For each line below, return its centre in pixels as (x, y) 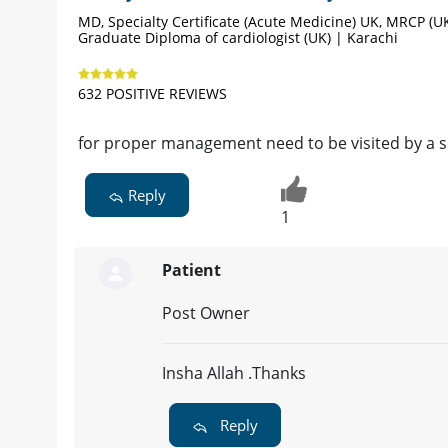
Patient (191, 270)
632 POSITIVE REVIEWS (152, 94)
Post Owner (206, 313)
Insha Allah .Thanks (234, 373)
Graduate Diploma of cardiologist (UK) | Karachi (238, 38)
